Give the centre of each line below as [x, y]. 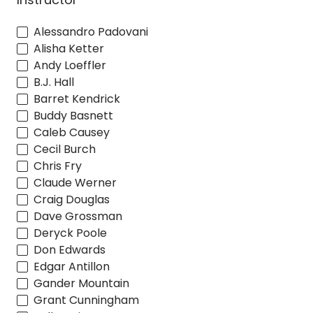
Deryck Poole [70, 233]
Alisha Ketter [69, 48]
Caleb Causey [72, 132]
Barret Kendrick [77, 99]
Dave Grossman [78, 216]
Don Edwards [70, 249]
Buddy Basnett [73, 115]
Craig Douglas [72, 199]
